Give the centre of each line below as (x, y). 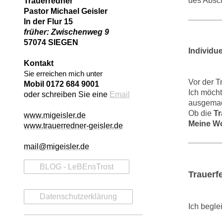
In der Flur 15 (49, 22)
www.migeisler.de (55, 115)
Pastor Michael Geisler (66, 11)
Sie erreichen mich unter (63, 74)
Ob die (201, 113)
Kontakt (39, 63)
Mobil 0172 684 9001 (61, 84)
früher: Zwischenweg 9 (66, 32)
